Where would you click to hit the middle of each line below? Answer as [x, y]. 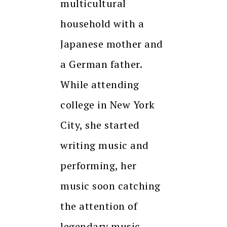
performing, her [99, 166]
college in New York [108, 105]
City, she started [100, 125]
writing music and [105, 145]
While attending [100, 85]
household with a [102, 24]
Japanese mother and [112, 44]
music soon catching [110, 186]
